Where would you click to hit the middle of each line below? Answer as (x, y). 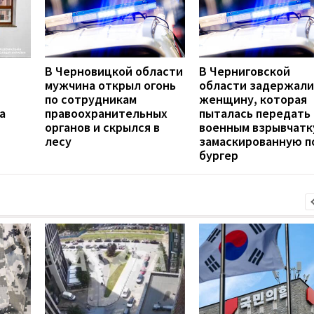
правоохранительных (106, 114)
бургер (219, 156)
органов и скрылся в (102, 128)
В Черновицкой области (114, 71)
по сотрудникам (91, 100)
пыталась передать (255, 114)
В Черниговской (245, 71)
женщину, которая (253, 100)
